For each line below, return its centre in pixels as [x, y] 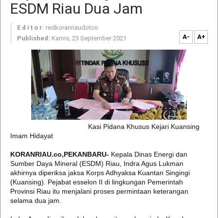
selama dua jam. [37, 200]
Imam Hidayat [32, 136]
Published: [34, 38]
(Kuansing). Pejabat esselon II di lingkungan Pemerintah [97, 182]
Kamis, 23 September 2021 [89, 38]
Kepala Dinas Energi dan [149, 154]
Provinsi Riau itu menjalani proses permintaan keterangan [99, 191]
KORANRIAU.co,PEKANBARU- [61, 154]
